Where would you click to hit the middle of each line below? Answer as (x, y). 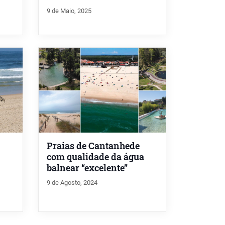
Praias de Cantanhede (93, 146)
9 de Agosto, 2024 (72, 182)
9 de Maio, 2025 (69, 11)
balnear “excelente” (87, 168)
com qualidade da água (95, 157)
